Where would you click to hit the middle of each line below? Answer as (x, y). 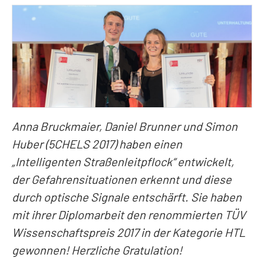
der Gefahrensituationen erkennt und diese (122, 179)
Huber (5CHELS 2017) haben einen (97, 143)
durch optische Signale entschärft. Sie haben (127, 197)
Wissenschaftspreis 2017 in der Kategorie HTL (128, 232)
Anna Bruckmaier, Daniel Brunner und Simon (125, 126)
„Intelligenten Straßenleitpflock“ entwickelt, (123, 161)
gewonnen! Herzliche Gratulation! (97, 250)
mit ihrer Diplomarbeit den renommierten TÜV (129, 214)
